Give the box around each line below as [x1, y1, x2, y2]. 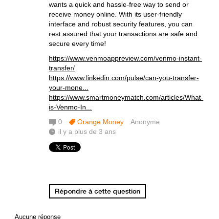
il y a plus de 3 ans [58, 128, 116, 135]
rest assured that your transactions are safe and [49, 30, 197, 38]
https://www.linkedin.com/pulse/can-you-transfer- [49, 74, 199, 82]
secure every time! [49, 40, 106, 47]
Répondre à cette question [55, 187, 140, 196]
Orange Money [77, 118, 124, 126]
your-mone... [49, 84, 88, 91]
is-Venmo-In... [49, 103, 92, 111]
